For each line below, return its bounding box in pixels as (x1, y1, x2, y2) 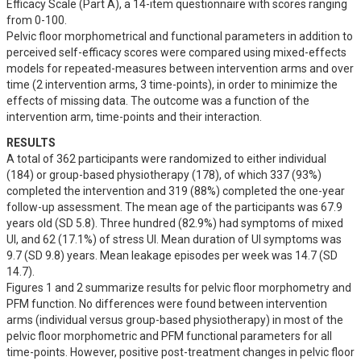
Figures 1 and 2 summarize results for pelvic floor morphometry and (6, 281, 351, 294)
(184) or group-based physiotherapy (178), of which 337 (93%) (6, 168, 322, 181)
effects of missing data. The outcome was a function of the (6, 94, 309, 107)
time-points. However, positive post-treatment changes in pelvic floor (6, 346, 355, 359)
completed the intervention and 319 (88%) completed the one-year (6, 185, 345, 197)
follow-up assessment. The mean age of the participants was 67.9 (6, 201, 342, 214)
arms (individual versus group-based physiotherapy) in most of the (6, 313, 343, 326)
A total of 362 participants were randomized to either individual (6, 152, 326, 165)
